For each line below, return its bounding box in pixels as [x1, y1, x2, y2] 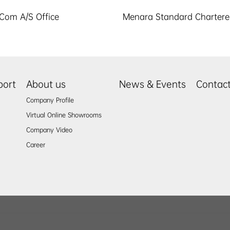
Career [26, 141, 46, 149]
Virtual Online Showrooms [26, 111, 102, 120]
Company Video [26, 126, 73, 135]
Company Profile [26, 96, 74, 105]
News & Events [119, 78, 186, 91]
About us [26, 78, 66, 91]
